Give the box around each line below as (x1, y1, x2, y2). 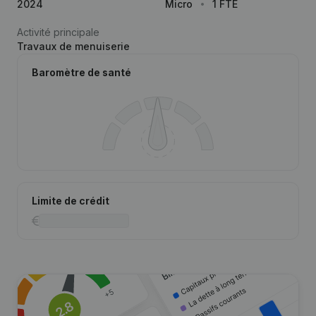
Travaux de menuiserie (17, 40, 130, 52)
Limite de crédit (32, 195, 109, 207)
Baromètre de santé (32, 66, 131, 78)
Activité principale (17, 26, 99, 38)
